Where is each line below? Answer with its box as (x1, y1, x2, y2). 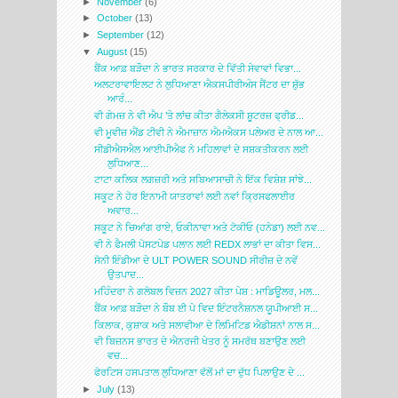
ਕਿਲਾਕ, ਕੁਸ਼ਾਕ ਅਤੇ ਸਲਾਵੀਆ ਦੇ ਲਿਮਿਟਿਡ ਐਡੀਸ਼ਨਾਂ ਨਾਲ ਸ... (94, 319, 321, 330)
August (97, 45, 131, 57)
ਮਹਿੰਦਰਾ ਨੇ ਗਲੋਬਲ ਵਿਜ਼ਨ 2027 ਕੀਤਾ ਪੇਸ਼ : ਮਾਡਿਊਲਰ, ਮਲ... (94, 286, 321, 298)
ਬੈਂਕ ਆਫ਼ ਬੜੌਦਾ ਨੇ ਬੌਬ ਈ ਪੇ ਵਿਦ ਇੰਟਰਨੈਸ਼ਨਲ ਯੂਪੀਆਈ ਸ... (94, 302, 319, 314)
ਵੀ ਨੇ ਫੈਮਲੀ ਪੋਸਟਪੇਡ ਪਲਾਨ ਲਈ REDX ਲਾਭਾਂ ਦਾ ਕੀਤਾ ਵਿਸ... (94, 238, 322, 250)
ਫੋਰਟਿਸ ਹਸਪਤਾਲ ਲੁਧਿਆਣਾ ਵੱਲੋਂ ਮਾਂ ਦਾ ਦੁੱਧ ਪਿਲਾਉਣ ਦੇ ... (94, 367, 306, 378)
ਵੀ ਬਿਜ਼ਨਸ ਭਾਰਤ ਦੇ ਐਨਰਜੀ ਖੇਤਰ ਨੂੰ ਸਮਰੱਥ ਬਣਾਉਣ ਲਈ (94, 336, 306, 347)
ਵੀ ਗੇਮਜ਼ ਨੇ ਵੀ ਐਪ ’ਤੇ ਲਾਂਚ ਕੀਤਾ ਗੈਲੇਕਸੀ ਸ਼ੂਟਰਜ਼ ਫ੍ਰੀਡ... (94, 110, 305, 122)
